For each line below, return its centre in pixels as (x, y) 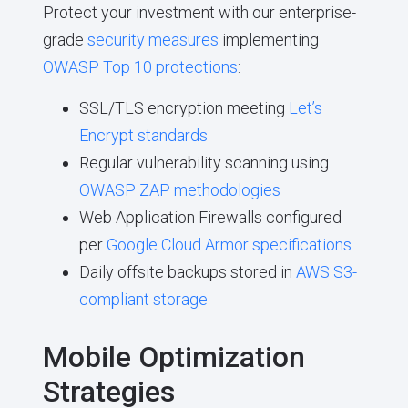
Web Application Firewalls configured (210, 217)
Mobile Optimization (173, 357)
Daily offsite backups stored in (187, 271)
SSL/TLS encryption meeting (184, 107)
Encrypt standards (143, 135)
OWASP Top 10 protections (140, 67)
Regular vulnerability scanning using (204, 162)
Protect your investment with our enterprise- (199, 13)
